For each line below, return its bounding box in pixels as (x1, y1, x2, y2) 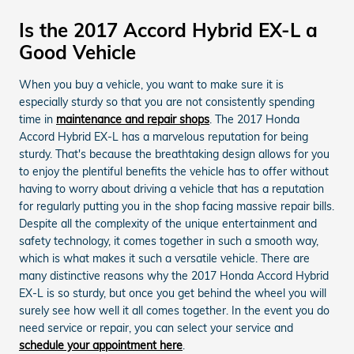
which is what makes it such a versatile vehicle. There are (19, 251, 310, 265)
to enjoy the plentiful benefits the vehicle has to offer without (19, 164, 329, 179)
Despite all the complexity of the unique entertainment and (19, 217, 317, 231)
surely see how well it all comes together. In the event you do (19, 303, 330, 318)
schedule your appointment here (19, 338, 183, 352)
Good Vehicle (19, 40, 136, 64)
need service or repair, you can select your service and (19, 321, 293, 335)
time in (19, 112, 56, 126)
